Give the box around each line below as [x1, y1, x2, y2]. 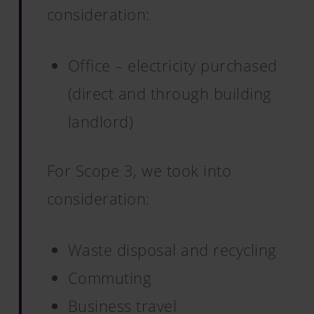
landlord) [67, 111, 134, 132]
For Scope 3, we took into [46, 160, 232, 181]
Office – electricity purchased [67, 55, 278, 76]
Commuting [67, 267, 152, 288]
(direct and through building [67, 83, 272, 104]
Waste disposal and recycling [67, 239, 277, 260]
